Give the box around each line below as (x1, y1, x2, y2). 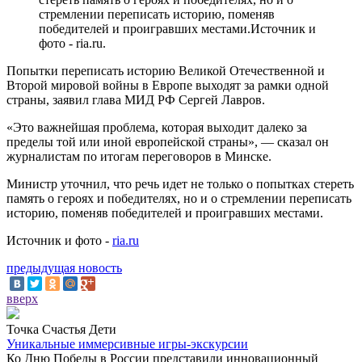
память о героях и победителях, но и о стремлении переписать (6, 191, 351, 205)
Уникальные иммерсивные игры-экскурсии (6, 336, 248, 351)
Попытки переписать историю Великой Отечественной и (6, 63, 325, 78)
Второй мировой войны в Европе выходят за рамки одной (6, 78, 329, 92)
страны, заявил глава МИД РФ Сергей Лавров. (6, 92, 265, 107)
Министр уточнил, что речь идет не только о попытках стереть (6, 176, 354, 191)
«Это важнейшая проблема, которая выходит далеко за (6, 120, 307, 134)
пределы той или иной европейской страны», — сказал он (6, 134, 329, 149)
